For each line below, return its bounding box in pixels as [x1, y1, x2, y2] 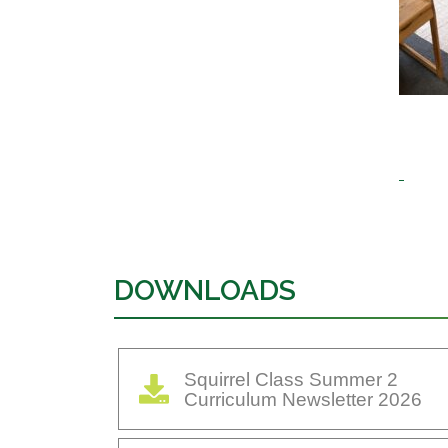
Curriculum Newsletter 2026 [184, 388, 422, 411]
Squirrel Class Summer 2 [184, 368, 398, 391]
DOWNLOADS [114, 274, 296, 308]
